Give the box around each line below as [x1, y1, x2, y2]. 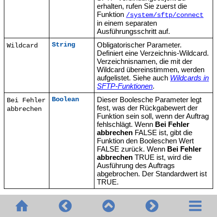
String [52, 41, 76, 48]
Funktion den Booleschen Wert [97, 136, 194, 145]
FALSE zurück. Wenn [97, 144, 168, 153]
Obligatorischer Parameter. [97, 40, 182, 49]
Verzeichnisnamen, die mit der [97, 57, 193, 65]
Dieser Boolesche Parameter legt [97, 95, 202, 104]
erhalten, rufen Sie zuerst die [97, 1, 187, 10]
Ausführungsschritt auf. [97, 27, 170, 35]
